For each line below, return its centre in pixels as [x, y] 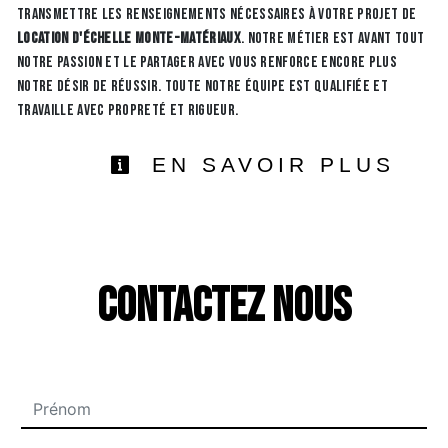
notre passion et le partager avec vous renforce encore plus [207, 62]
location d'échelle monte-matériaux [129, 38]
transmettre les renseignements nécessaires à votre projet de [217, 14]
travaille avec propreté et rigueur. [128, 110]
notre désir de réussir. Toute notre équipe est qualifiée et [202, 86]
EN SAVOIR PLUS [268, 165]
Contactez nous [224, 306]
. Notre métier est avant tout [332, 38]
